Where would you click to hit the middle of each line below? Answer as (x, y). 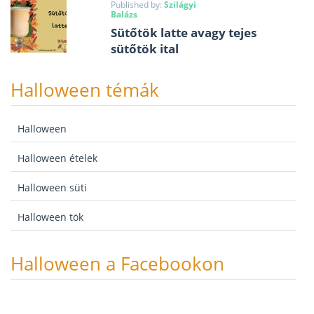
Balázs (124, 14)
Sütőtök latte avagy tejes (183, 32)
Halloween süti (52, 187)
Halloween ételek (57, 158)
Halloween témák (85, 89)
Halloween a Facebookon (117, 263)
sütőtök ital (144, 48)
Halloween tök (50, 217)
